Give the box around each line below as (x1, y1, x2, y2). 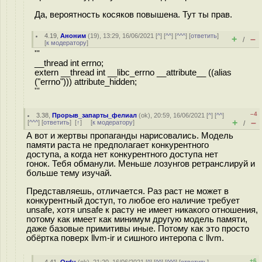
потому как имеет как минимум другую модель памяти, (26, 214, 247, 224)
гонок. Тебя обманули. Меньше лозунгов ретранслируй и (26, 159, 255, 168)
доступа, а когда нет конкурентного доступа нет (26, 150, 218, 159)
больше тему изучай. (26, 168, 112, 178)
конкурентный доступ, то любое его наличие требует (26, 195, 240, 205)
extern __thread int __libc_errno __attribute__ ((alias (35, 68, 232, 77)
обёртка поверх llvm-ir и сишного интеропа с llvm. (26, 233, 224, 243)
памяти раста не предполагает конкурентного (26, 140, 209, 150)
